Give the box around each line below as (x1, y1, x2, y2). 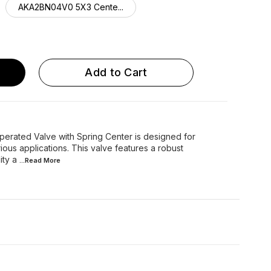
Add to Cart (85, 66, 148, 79)
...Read (19, 156, 44, 165)
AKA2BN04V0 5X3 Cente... (18, 2, 123, 12)
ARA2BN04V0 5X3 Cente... (23, 28, 128, 39)
